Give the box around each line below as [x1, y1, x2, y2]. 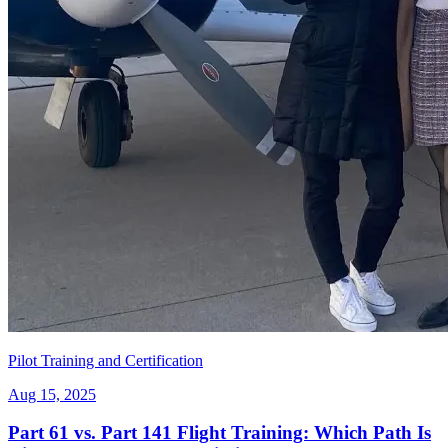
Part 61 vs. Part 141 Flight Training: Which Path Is [8, 422, 431, 444]
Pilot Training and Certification [8, 351, 203, 369]
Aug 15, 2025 [8, 385, 96, 403]
